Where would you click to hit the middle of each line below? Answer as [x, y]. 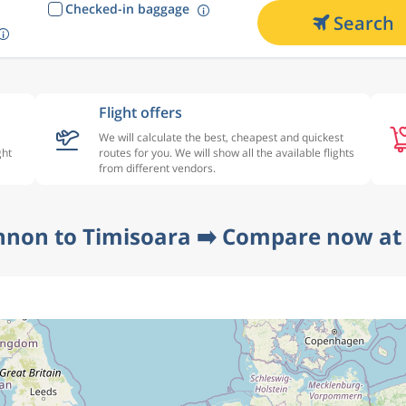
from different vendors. [157, 168]
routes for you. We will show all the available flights [227, 153]
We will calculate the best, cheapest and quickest [221, 137]
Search [363, 23]
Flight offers [140, 112]
